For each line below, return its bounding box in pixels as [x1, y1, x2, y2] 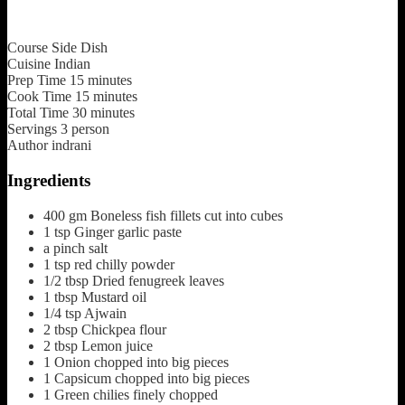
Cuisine [7, 56, 51, 72]
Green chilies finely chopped [54, 386, 218, 402]
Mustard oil [81, 288, 146, 305]
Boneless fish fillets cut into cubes [90, 207, 283, 223]
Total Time [7, 105, 69, 121]
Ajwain [84, 305, 127, 321]
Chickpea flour [81, 321, 166, 337]
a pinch [43, 240, 85, 256]
